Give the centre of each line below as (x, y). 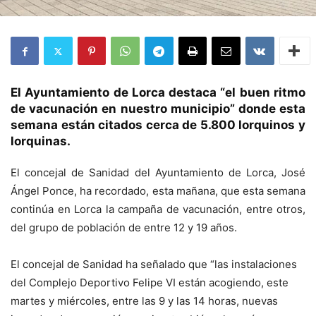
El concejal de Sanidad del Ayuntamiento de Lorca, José (158, 173)
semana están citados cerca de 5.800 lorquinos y (158, 125)
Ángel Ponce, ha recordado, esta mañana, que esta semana (158, 191)
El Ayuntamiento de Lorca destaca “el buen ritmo (158, 93)
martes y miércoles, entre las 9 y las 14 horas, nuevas (144, 301)
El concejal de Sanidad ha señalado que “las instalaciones (154, 265)
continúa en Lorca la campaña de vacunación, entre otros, (158, 209)
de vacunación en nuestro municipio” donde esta (158, 109)
